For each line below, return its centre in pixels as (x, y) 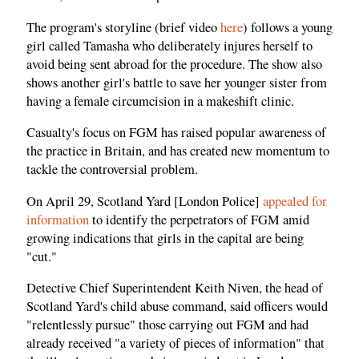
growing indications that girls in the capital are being (165, 238)
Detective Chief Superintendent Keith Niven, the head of (175, 288)
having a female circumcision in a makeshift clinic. (160, 101)
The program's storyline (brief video (123, 27)
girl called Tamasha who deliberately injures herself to (169, 45)
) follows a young (288, 27)
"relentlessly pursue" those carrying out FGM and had (167, 325)
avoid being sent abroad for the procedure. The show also (174, 64)
